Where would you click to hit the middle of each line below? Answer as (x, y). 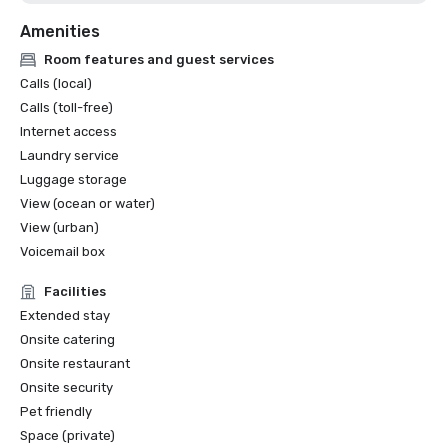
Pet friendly (56, 411)
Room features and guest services (159, 59)
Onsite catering (67, 339)
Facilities (75, 291)
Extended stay (65, 315)
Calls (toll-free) (66, 107)
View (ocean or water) (87, 203)
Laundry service (69, 155)
